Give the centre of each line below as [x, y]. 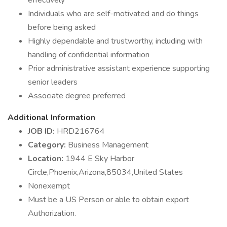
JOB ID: [42, 131]
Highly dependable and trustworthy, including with [115, 41]
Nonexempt [49, 186]
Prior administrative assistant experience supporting [119, 68]
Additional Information [51, 118]
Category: [48, 145]
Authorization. [52, 213]
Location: [47, 159]
